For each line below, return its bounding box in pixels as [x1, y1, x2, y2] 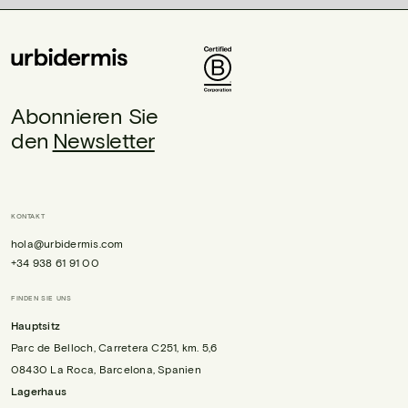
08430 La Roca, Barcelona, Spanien [11, 362, 201, 375]
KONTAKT [11, 211, 46, 220]
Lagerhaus [11, 383, 67, 397]
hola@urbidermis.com [11, 236, 124, 250]
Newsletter [52, 126, 155, 153]
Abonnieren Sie [11, 101, 158, 128]
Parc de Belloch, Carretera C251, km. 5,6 [11, 340, 218, 353]
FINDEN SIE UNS [11, 293, 72, 302]
